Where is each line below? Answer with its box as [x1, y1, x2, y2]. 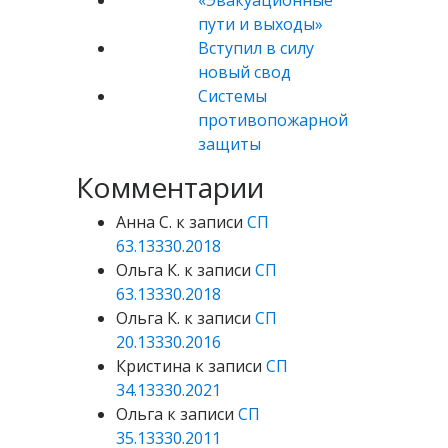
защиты [197, 133, 261, 155]
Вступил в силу [197, 37, 314, 59]
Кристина [116, 355, 191, 377]
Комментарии [76, 168, 264, 206]
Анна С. [116, 211, 172, 233]
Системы [197, 85, 267, 107]
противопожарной [197, 109, 348, 131]
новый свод [197, 61, 291, 83]
